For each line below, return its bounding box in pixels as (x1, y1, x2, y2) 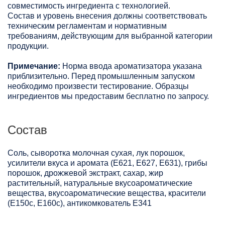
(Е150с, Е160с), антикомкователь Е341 (8, 199, 152, 208)
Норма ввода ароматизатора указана (60, 62, 202, 71)
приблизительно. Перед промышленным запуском (8, 72, 195, 81)
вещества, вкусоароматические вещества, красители (8, 189, 206, 198)
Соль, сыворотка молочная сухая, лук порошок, (8, 149, 185, 158)
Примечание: (8, 62, 60, 71)
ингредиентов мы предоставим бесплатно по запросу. (8, 92, 209, 101)
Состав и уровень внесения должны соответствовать (8, 12, 207, 21)
